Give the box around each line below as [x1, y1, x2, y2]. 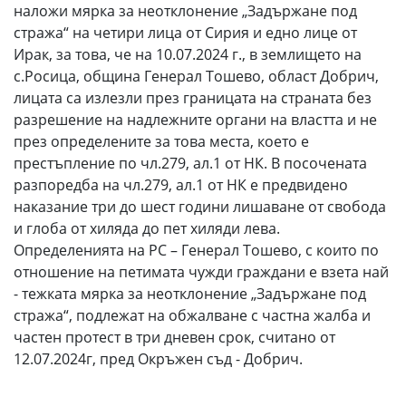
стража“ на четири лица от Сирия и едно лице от [14, 22, 357, 43]
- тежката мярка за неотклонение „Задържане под [14, 283, 366, 304]
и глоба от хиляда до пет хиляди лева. [14, 217, 280, 238]
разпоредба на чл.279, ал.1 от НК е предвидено [14, 174, 348, 195]
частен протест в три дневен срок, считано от [14, 326, 335, 347]
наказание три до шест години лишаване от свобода [14, 196, 386, 217]
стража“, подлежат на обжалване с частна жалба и [14, 304, 371, 325]
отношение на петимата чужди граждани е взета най [14, 261, 389, 282]
